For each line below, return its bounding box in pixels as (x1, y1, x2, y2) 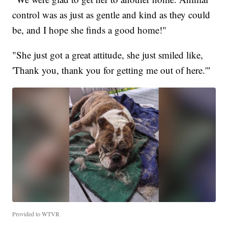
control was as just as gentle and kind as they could (12, 8, 211, 21)
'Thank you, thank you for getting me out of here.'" (12, 64, 211, 77)
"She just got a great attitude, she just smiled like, (12, 48, 204, 62)
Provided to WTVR (12, 209, 60, 218)
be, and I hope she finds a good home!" (12, 23, 167, 37)
